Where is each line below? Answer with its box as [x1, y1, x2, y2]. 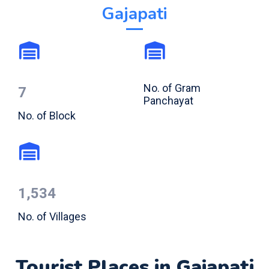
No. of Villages [18, 210, 86, 223]
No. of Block [18, 109, 76, 122]
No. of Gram [144, 81, 201, 94]
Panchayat [144, 94, 193, 107]
